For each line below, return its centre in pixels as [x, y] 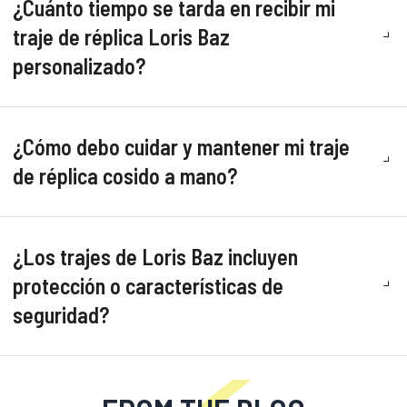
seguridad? [61, 315]
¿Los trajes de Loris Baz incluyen [155, 257]
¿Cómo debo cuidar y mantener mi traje [181, 147]
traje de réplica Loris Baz [121, 37]
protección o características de [148, 286]
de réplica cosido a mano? [125, 176]
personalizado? [79, 66]
